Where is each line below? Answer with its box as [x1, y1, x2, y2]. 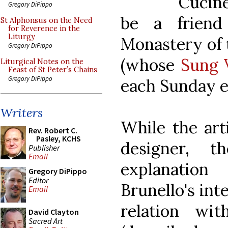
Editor [28, 175, 48, 185]
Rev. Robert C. [28, 125, 77, 135]
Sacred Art [28, 215, 63, 226]
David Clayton [28, 207, 79, 217]
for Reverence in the [8, 24, 80, 33]
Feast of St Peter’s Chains [8, 65, 97, 74]
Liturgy [8, 32, 35, 41]
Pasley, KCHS [36, 133, 81, 144]
